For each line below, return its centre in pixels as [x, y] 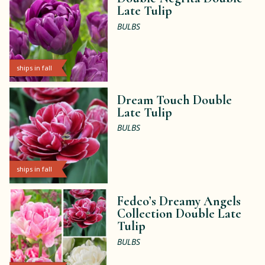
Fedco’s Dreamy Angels [179, 201]
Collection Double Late [180, 213]
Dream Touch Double [175, 100]
